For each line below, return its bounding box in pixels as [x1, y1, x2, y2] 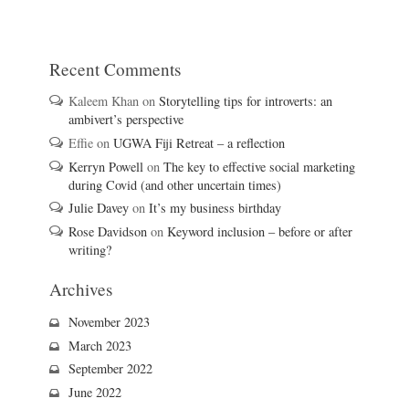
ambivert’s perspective [68, 110, 184, 129]
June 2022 [68, 383, 121, 402]
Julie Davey [68, 199, 129, 217]
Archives [49, 278, 113, 301]
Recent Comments [49, 57, 182, 80]
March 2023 [68, 336, 131, 354]
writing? [68, 241, 111, 259]
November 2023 [68, 312, 150, 330]
